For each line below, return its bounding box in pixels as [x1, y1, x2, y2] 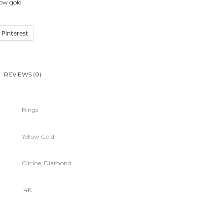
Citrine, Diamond [22, 159, 71, 167]
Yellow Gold [22, 133, 54, 140]
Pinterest [1, 29, 28, 37]
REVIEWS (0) [4, 71, 41, 78]
